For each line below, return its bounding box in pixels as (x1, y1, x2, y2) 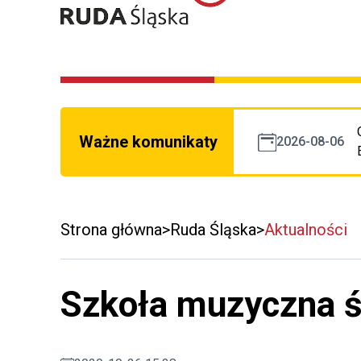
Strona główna (60, 220, 162, 240)
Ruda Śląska (170, 220, 256, 240)
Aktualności (264, 220, 347, 240)
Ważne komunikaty (79, 132, 218, 152)
